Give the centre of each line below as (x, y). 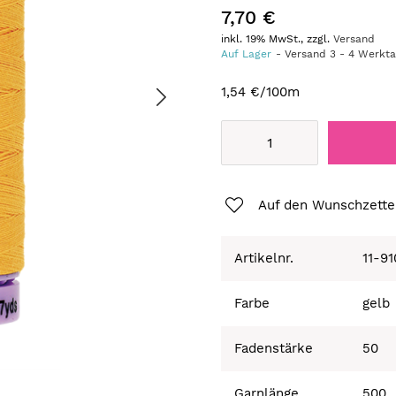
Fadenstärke (274, 348)
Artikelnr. (264, 258)
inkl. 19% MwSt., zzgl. (278, 39)
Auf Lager (247, 54)
